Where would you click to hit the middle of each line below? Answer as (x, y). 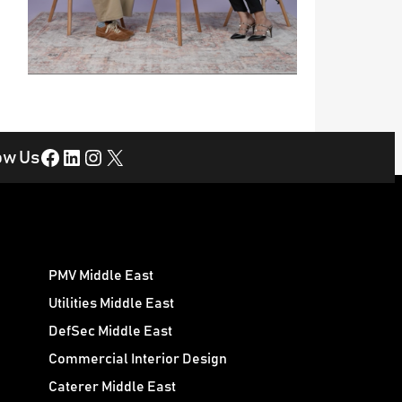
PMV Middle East (100, 276)
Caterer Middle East (112, 387)
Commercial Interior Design (137, 359)
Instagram (91, 157)
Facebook (44, 157)
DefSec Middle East (110, 332)
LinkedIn (66, 157)
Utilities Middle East (111, 304)
